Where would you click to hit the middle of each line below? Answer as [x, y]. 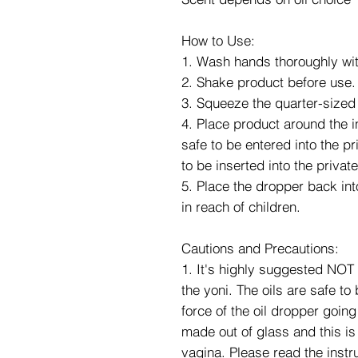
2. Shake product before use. [268, 82]
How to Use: [218, 40]
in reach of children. [241, 207]
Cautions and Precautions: [260, 248]
